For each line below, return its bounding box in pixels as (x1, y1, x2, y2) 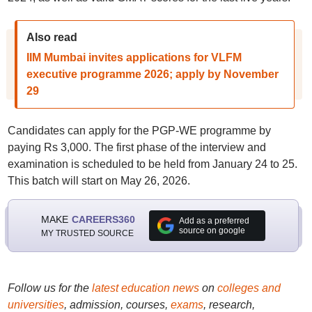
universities (7, 299, 64, 311)
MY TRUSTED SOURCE (40, 228, 134, 238)
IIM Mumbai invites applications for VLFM (26, 52, 242, 63)
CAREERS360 (71, 213, 135, 225)
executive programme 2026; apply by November (26, 68, 279, 80)
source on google (178, 226, 245, 235)
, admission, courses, (63, 299, 171, 311)
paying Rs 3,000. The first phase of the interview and (7, 141, 266, 153)
